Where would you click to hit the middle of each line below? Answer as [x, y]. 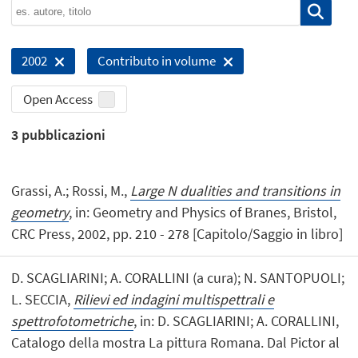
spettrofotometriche [73, 320]
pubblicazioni [62, 135]
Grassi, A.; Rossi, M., [71, 190]
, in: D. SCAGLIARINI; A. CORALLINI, [237, 320]
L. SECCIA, [43, 299]
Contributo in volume [156, 60]
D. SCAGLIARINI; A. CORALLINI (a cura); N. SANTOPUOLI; [178, 277]
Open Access [58, 99]
